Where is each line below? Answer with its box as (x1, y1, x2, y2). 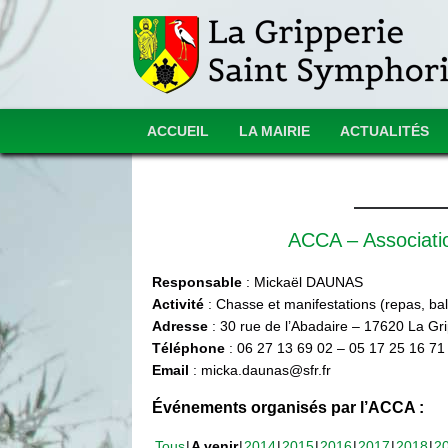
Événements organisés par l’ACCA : (152, 399, 424, 416)
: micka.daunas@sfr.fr (189, 362, 331, 378)
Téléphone (152, 340, 225, 356)
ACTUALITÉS (340, 123, 429, 139)
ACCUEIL (147, 123, 209, 139)
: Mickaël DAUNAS (242, 274, 363, 290)
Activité (152, 296, 204, 312)
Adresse (152, 318, 208, 334)
